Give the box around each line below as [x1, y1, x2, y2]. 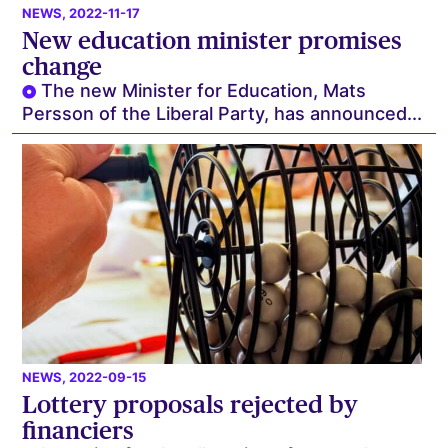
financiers [22, 416, 135, 446]
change [22, 52, 103, 82]
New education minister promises [22, 26, 403, 56]
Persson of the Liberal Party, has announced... [22, 103, 423, 125]
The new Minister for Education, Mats [41, 80, 367, 102]
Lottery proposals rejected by [22, 390, 359, 420]
